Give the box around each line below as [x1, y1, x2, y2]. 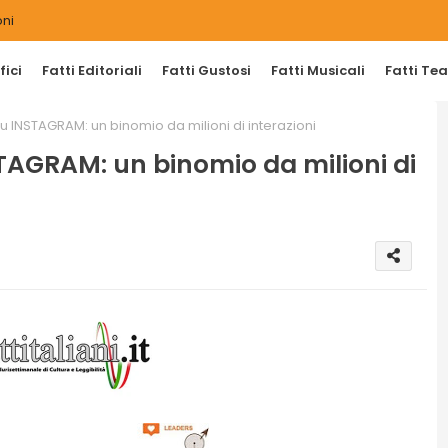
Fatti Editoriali [42, 61, 142, 80]
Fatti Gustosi [162, 61, 251, 80]
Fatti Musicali [271, 61, 365, 80]
